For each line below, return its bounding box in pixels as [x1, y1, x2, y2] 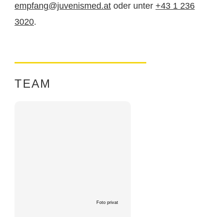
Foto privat [96, 200, 118, 205]
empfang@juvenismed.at [15, 1, 111, 11]
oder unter [111, 1, 155, 11]
